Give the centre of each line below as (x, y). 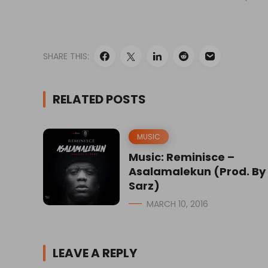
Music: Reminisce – (182, 157)
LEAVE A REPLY (95, 253)
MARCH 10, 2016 (177, 204)
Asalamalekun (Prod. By (197, 171)
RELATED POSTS (99, 99)
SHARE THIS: (66, 56)
